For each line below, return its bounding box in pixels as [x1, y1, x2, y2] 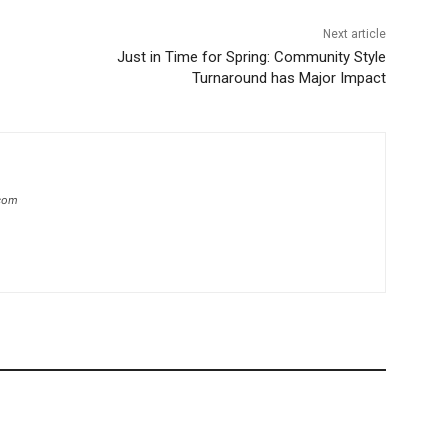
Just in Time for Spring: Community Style [116, 48, 386, 67]
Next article [322, 27, 386, 42]
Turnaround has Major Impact [191, 69, 386, 88]
